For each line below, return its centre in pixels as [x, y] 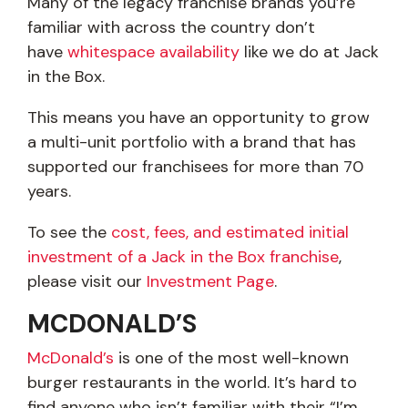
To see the [69, 233]
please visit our [87, 282]
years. [49, 192]
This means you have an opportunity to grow [199, 118]
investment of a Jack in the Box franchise [183, 257]
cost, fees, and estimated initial [230, 233]
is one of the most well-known [234, 358]
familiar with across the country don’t [171, 28]
